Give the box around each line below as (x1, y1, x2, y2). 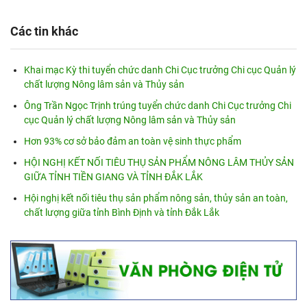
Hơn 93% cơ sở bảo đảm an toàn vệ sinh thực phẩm (24, 136, 241, 147)
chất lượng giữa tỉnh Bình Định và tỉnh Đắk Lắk (24, 207, 219, 219)
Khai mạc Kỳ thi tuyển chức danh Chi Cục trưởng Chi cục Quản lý (24, 64, 296, 76)
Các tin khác (10, 24, 78, 39)
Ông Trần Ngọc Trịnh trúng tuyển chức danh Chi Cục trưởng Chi (24, 100, 291, 112)
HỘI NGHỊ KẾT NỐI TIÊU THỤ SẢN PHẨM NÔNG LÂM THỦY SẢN (24, 157, 294, 169)
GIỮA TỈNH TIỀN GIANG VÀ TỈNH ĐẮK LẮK (24, 171, 203, 183)
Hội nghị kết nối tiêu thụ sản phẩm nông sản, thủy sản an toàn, (24, 193, 288, 204)
